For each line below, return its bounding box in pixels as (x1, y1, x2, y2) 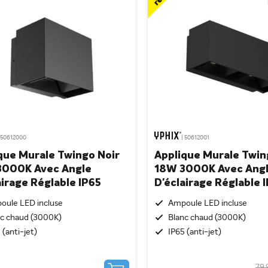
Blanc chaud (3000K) (168, 214, 246, 223)
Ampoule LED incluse (168, 199, 248, 208)
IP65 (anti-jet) (168, 228, 222, 237)
